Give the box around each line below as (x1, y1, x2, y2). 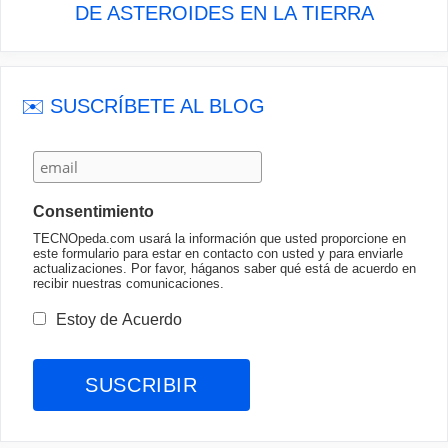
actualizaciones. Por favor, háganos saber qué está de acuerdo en (33, 261, 417, 276)
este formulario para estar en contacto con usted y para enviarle (33, 246, 404, 261)
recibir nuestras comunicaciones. (33, 276, 225, 291)
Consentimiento (33, 203, 155, 220)
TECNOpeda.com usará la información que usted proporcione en (33, 231, 407, 246)
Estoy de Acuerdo (56, 310, 183, 328)
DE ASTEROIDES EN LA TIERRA (74, 2, 374, 24)
